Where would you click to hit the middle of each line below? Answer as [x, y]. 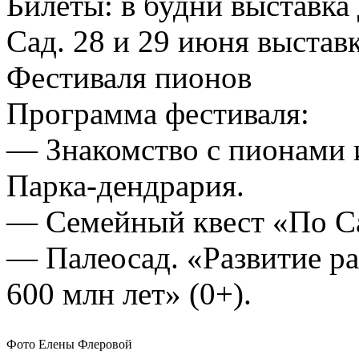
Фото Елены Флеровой [69, 344]
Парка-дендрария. [125, 185]
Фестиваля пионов [129, 77]
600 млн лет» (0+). [129, 293]
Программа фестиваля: [158, 113]
